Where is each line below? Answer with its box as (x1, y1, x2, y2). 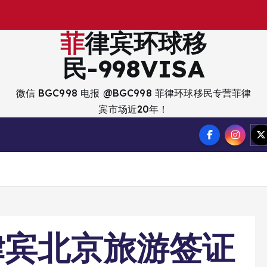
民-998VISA (63, 53, 204, 83)
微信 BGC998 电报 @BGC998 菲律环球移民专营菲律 (15, 87, 252, 99)
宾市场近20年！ (98, 103, 169, 115)
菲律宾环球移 (60, 27, 85, 58)
